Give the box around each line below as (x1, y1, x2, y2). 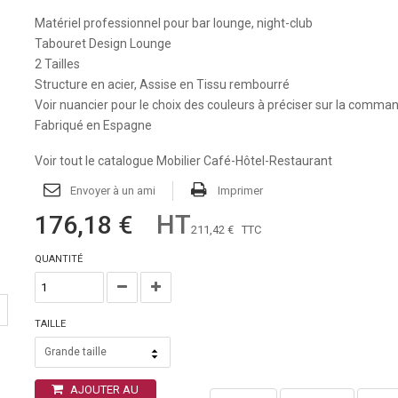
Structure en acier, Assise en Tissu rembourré (34, 77, 290, 92)
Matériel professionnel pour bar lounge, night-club (34, 16, 313, 30)
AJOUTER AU (70, 383, 139, 396)
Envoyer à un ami (69, 184, 155, 197)
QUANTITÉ (34, 253, 83, 265)
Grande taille (44, 346, 107, 358)
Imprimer (217, 184, 263, 197)
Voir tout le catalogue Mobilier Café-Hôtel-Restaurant (34, 154, 332, 168)
